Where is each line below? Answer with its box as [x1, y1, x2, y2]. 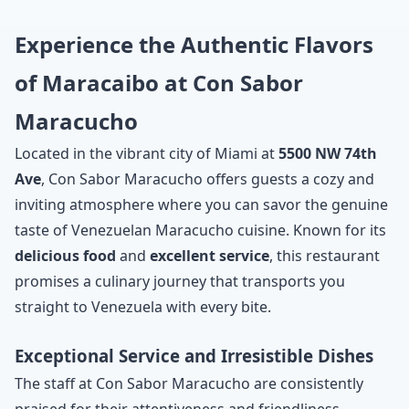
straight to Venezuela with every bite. [15, 296, 271, 317]
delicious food [15, 245, 116, 266]
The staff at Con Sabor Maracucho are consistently [15, 372, 363, 393]
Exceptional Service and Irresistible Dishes [15, 343, 373, 367]
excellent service [150, 245, 269, 266]
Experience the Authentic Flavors [15, 28, 373, 59]
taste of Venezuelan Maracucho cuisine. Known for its [15, 219, 386, 240]
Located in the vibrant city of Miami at [15, 142, 278, 163]
